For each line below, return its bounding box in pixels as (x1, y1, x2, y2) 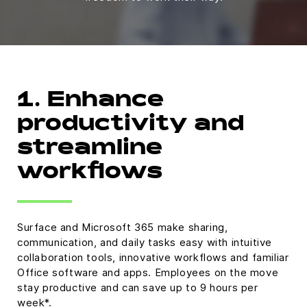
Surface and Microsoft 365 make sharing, (17, 221, 228, 234)
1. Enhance (17, 91, 164, 112)
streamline (17, 139, 163, 160)
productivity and (17, 115, 244, 136)
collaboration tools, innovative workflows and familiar (17, 251, 289, 264)
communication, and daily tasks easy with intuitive (17, 236, 273, 249)
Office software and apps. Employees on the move (17, 266, 279, 279)
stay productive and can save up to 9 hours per (17, 281, 258, 294)
